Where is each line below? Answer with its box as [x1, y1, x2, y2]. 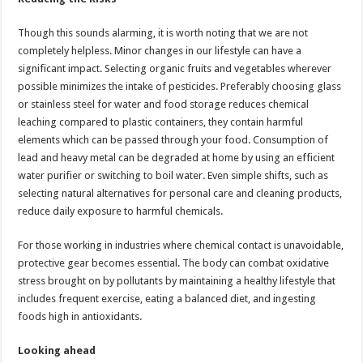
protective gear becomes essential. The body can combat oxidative [18, 257, 330, 269]
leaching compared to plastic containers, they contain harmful [18, 116, 304, 128]
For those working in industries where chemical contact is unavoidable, [18, 239, 344, 251]
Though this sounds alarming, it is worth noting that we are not [18, 27, 309, 39]
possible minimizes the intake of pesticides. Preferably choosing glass [18, 80, 342, 92]
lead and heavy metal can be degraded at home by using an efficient [18, 152, 335, 164]
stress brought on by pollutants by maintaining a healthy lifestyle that [18, 275, 336, 287]
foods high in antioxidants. [18, 310, 143, 322]
